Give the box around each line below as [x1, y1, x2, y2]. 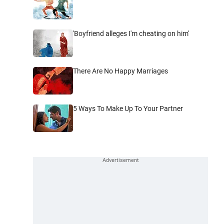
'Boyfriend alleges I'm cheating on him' [73, 29, 189, 37]
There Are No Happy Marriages [73, 66, 168, 75]
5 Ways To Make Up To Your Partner [73, 104, 183, 112]
